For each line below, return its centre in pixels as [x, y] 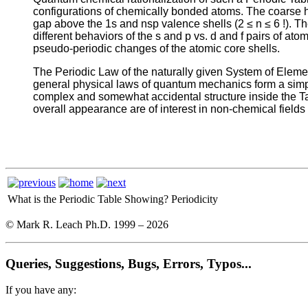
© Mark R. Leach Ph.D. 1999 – [76, 224]
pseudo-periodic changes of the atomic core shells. [156, 48]
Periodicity [195, 199]
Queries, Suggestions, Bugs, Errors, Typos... [129, 263]
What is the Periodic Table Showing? [88, 199]
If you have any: [41, 290]
